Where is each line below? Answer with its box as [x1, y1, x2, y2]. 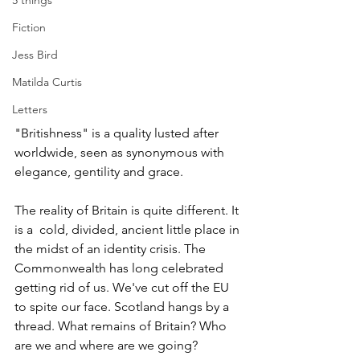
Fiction [12, 20, 46, 35]
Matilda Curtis [12, 75, 82, 89]
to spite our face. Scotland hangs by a [14, 299, 232, 315]
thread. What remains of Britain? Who [14, 318, 230, 334]
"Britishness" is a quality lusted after [14, 125, 222, 141]
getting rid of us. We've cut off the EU [14, 280, 232, 296]
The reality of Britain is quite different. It [14, 202, 242, 219]
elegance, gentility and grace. [14, 164, 186, 180]
